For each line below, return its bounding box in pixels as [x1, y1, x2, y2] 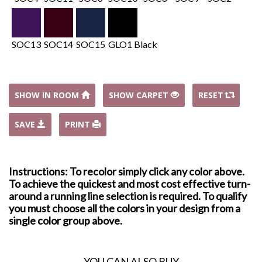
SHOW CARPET [109, 89, 171, 101]
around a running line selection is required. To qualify [9, 189, 247, 202]
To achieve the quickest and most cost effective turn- [9, 177, 250, 190]
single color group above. [9, 213, 122, 227]
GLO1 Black [108, 38, 157, 50]
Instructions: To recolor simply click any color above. [9, 164, 244, 178]
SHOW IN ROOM [15, 89, 81, 101]
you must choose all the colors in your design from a [9, 201, 240, 215]
